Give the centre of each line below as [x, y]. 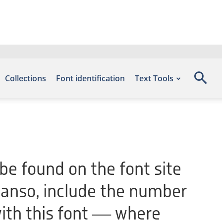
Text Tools [154, 78]
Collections [26, 78]
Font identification [90, 78]
